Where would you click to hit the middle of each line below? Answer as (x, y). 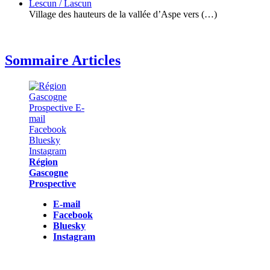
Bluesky (69, 225)
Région (43, 162)
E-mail (67, 204)
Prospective (52, 183)
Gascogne (49, 172)
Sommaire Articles (63, 60)
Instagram (74, 236)
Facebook (73, 215)
